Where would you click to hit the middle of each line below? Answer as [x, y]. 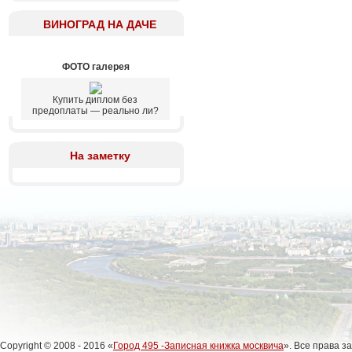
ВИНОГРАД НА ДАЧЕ [100, 24]
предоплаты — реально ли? [95, 111]
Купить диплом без [95, 100]
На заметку [100, 156]
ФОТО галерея [96, 67]
